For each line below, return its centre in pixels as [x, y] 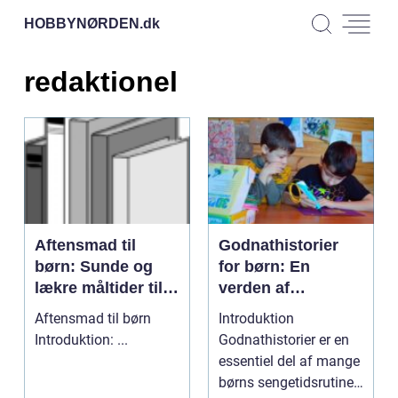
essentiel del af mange [289, 361]
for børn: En [264, 266]
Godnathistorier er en [284, 339]
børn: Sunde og [94, 266]
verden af [254, 287]
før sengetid [264, 330]
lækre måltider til [99, 287]
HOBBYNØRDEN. [84, 23]
